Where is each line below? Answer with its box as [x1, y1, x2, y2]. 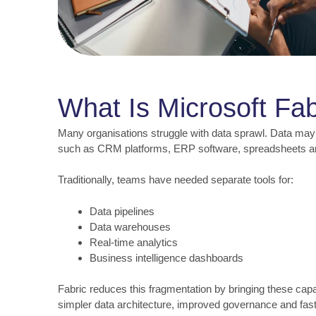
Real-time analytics [90, 236, 178, 248]
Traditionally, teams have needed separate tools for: [58, 174, 293, 186]
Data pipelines [90, 205, 154, 217]
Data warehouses [90, 220, 171, 233]
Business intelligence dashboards [90, 251, 243, 264]
